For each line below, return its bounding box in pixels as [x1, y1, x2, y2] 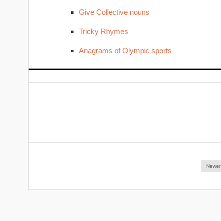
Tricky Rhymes [78, 27, 128, 36]
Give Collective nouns [78, 8, 149, 16]
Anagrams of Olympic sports [78, 46, 172, 55]
